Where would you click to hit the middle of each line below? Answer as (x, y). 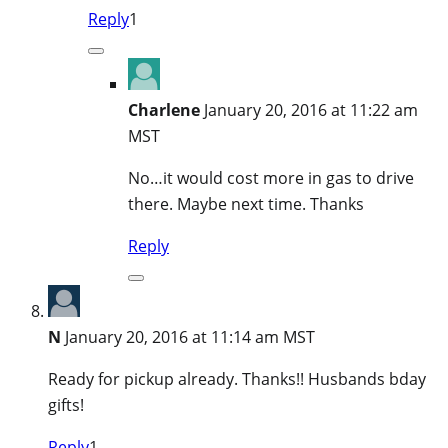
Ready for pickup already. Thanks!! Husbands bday (237, 378)
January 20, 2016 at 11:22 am (311, 109)
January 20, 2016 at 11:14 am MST (190, 336)
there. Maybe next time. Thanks (246, 203)
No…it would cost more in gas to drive (271, 177)
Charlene (164, 109)
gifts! (66, 404)
